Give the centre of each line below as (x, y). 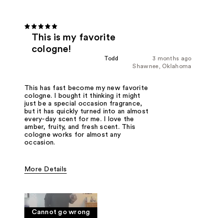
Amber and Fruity (105, 185)
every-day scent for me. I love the (79, 119)
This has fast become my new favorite (86, 88)
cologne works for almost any (73, 135)
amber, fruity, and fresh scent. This (80, 127)
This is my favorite (73, 37)
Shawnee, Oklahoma (162, 66)
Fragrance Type (49, 185)
